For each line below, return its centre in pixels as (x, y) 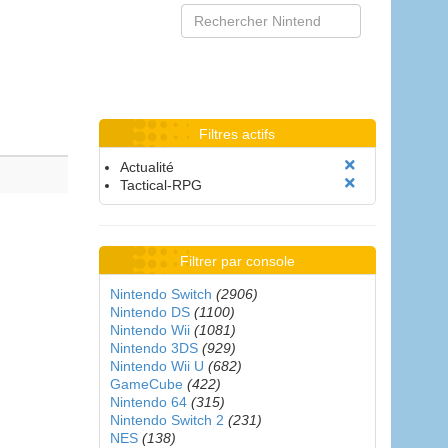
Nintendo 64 (148, 402)
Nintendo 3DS (153, 348)
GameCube (146, 384)
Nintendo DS (149, 312)
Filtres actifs (237, 134)
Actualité (146, 167)
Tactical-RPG (160, 185)
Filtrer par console (237, 261)
